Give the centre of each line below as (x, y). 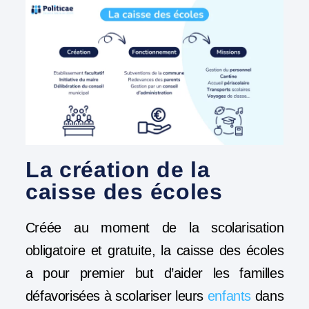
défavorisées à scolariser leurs (116, 296)
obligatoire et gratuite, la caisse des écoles (154, 251)
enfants (229, 296)
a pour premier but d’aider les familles (154, 273)
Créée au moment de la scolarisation (154, 228)
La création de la (118, 170)
